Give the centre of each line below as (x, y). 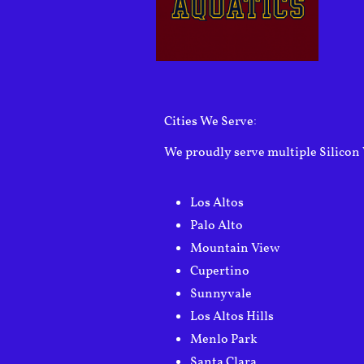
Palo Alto (217, 226)
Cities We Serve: (212, 122)
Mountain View (235, 249)
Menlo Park (224, 340)
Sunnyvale (221, 294)
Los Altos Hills (232, 317)
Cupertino (220, 271)
